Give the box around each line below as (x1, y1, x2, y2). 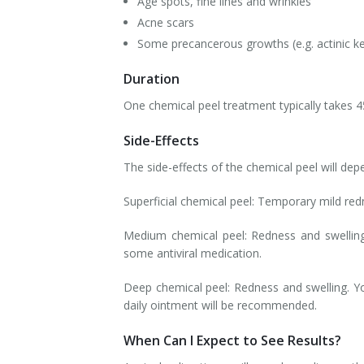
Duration (123, 70, 180, 88)
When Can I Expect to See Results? (123, 331, 341, 349)
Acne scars (136, 15, 194, 30)
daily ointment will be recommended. (123, 297, 317, 313)
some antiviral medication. (123, 245, 262, 261)
